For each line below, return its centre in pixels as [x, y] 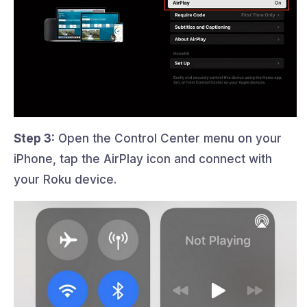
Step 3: [34, 139]
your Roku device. [65, 180]
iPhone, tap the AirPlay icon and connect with [143, 159]
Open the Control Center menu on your [168, 139]
